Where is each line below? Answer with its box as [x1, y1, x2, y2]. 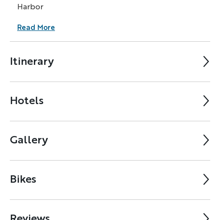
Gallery [10, 132, 48, 147]
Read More [17, 22, 55, 33]
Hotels [10, 92, 44, 108]
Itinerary [10, 53, 54, 69]
